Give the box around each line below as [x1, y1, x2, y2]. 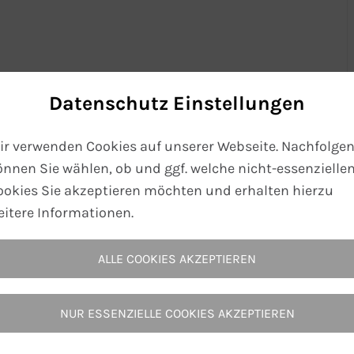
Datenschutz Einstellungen [49, 91, 305, 115]
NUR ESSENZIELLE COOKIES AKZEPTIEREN [59, 305, 295, 321]
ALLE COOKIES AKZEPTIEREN [98, 250, 256, 266]
